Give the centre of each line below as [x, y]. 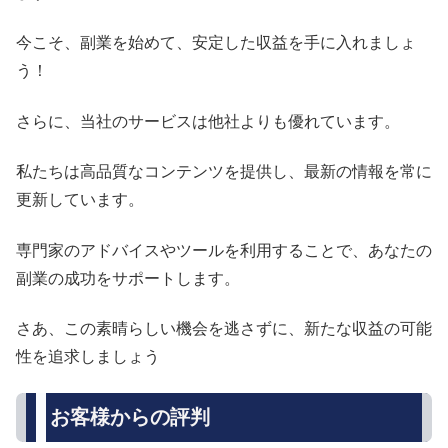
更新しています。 [80, 200]
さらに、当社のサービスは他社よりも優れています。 [208, 121]
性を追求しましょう [88, 356]
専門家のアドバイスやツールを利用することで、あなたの [224, 250]
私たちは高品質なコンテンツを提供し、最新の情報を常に [224, 172]
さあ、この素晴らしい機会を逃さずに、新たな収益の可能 [224, 328]
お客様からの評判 [130, 417]
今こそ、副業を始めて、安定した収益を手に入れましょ [216, 43]
